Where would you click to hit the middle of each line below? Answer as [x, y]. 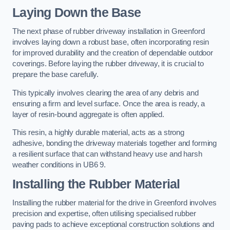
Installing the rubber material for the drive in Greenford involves [114, 203]
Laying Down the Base [77, 12]
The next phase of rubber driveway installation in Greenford [109, 32]
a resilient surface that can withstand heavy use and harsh [107, 154]
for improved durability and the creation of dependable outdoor [113, 53]
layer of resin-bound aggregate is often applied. [89, 114]
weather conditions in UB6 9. [59, 165]
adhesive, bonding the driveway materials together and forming [115, 143]
